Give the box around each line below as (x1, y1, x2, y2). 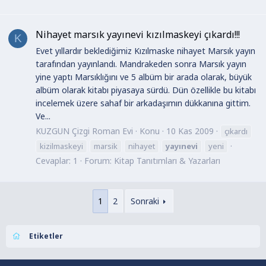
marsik (94, 141, 118, 152)
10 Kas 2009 (166, 125, 214, 137)
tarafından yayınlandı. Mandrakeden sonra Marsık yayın (36, 58, 246, 69)
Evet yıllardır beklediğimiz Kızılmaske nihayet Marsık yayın (36, 45, 255, 56)
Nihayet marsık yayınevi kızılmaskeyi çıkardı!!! (36, 28, 240, 42)
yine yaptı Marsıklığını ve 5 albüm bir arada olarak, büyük (36, 71, 252, 83)
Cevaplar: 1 (36, 155, 78, 167)
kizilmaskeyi (40, 141, 83, 152)
